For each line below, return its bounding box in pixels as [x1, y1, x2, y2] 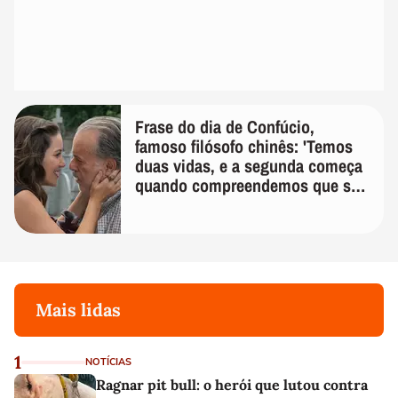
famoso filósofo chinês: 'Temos [135, 133, 353, 158]
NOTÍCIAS [85, 354, 131, 369]
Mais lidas [36, 298, 121, 321]
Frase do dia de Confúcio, [135, 114, 314, 139]
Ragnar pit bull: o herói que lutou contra [96, 375, 368, 394]
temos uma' [135, 192, 216, 217]
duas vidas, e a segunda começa [135, 153, 362, 178]
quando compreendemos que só [135, 172, 360, 197]
